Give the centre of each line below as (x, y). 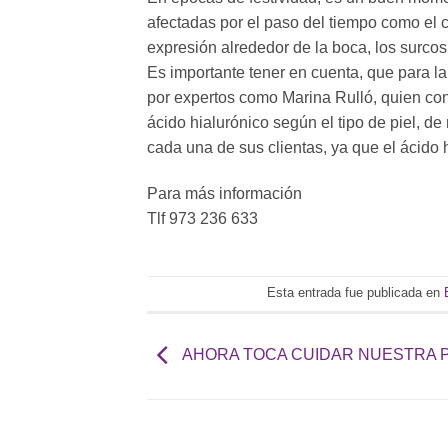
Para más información (224, 193)
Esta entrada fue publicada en (356, 292)
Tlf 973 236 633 (202, 218)
